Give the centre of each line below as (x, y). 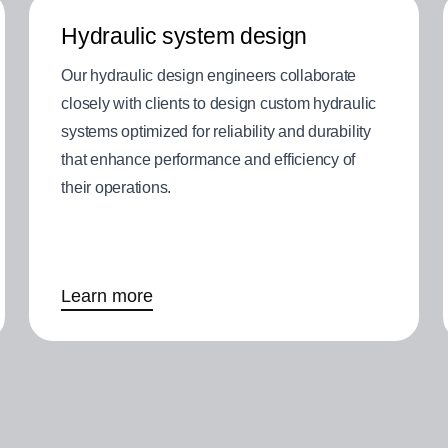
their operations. (116, 188)
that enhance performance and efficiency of (208, 160)
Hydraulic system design (184, 36)
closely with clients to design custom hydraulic (219, 104)
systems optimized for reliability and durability (216, 132)
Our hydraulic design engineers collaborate (209, 76)
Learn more (107, 296)
